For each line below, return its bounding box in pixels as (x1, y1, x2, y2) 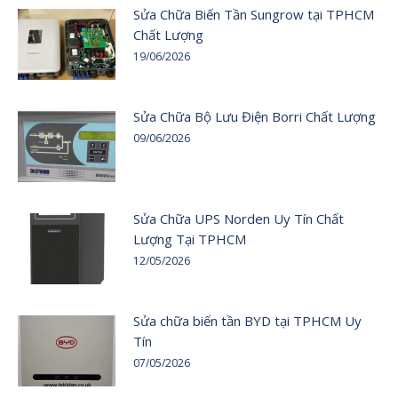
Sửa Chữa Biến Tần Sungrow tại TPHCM (133, 4, 374, 23)
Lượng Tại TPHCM (133, 229, 246, 248)
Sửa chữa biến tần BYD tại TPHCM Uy (133, 311, 362, 330)
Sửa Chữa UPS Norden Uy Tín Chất (133, 209, 344, 227)
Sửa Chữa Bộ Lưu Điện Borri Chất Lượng (133, 107, 376, 125)
